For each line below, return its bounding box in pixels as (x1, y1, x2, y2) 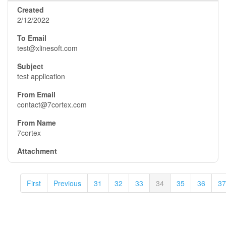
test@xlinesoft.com (17, 43, 78, 53)
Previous (53, 178, 81, 188)
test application (17, 71, 65, 81)
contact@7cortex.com (17, 99, 87, 109)
